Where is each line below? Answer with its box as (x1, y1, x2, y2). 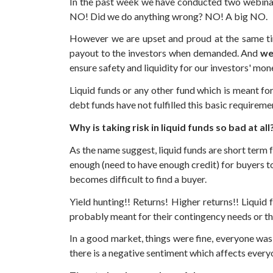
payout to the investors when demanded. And (69, 47, 261, 59)
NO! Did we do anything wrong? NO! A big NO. (69, 10, 268, 22)
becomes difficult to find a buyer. (69, 172, 207, 185)
